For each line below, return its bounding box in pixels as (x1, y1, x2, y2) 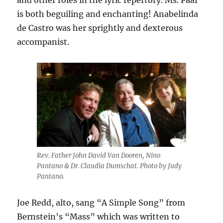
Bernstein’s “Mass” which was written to (17, 212, 180, 222)
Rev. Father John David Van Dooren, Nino (37, 151, 160, 160)
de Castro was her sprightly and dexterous (17, 23, 183, 33)
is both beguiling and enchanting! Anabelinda (17, 9, 199, 19)
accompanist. (17, 37, 70, 47)
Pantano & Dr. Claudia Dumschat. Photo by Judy (37, 162, 182, 171)
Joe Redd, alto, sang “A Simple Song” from (17, 198, 186, 208)
